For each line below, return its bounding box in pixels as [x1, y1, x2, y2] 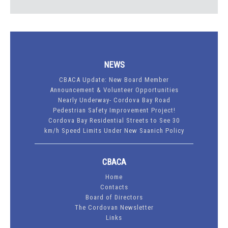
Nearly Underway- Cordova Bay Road [58, 96, 170, 104]
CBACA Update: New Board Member [59, 76, 169, 84]
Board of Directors [85, 193, 143, 202]
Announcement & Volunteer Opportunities [49, 86, 179, 94]
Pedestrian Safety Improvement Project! [52, 106, 176, 115]
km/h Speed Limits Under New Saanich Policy [44, 127, 184, 135]
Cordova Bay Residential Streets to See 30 [48, 117, 180, 125]
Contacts [100, 183, 128, 191]
